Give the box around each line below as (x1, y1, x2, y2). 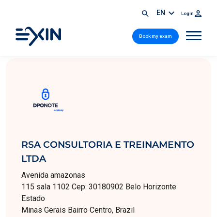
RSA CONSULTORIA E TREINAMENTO (21, 139, 194, 150)
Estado (21, 194, 45, 203)
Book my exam (139, 33, 172, 39)
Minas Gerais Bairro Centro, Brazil (21, 205, 135, 215)
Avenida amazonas (21, 170, 85, 180)
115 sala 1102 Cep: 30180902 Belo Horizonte (21, 182, 176, 191)
